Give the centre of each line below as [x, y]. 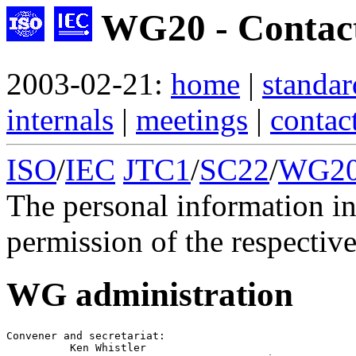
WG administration [150, 295]
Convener [32, 336]
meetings [192, 120]
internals [60, 120]
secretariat [124, 336]
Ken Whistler [76, 348]
